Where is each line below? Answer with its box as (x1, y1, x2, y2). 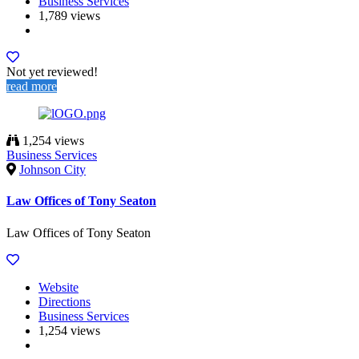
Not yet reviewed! (6, 65, 98, 79)
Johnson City (19, 163, 86, 177)
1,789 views (38, 9, 100, 23)
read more (6, 79, 57, 94)
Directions (38, 294, 91, 309)
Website (38, 280, 79, 294)
